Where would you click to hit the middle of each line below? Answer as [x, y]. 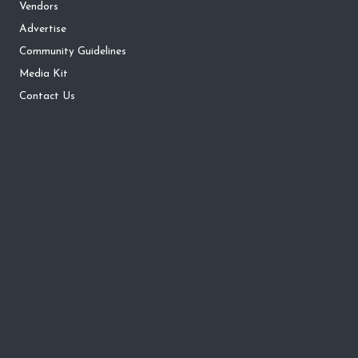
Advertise [43, 30]
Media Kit [44, 74]
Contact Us [47, 97]
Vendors [39, 7]
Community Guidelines [73, 52]
